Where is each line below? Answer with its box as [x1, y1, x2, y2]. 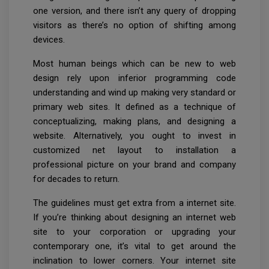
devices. [33, 34, 65, 46]
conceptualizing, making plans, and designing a [33, 116, 236, 127]
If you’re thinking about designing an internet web [33, 212, 236, 223]
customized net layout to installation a [33, 145, 236, 156]
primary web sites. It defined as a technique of [33, 101, 236, 113]
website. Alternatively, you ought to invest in [33, 130, 236, 142]
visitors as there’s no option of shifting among [33, 20, 236, 31]
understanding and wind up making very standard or [33, 87, 236, 98]
